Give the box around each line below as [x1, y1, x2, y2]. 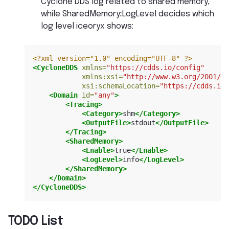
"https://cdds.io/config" [106, 63, 204, 72]
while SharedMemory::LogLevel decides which [41, 9, 214, 18]
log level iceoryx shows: [41, 21, 133, 31]
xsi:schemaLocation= [82, 82, 159, 90]
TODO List [8, 215, 63, 228]
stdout [131, 119, 155, 127]
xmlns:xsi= [82, 73, 123, 81]
